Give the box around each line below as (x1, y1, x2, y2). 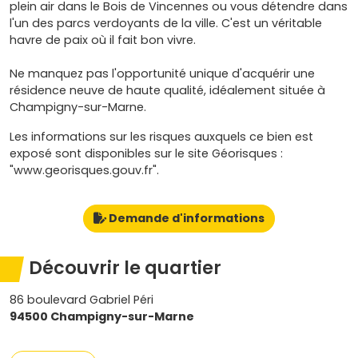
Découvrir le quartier (29, 256, 221, 280)
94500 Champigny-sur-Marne (10, 308, 194, 324)
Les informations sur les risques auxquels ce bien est (10, 129, 313, 145)
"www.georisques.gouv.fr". (10, 162, 159, 178)
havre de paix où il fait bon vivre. (10, 32, 196, 48)
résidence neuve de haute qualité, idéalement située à (10, 82, 325, 98)
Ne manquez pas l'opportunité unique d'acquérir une (10, 66, 315, 82)
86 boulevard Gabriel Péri (10, 292, 153, 308)
